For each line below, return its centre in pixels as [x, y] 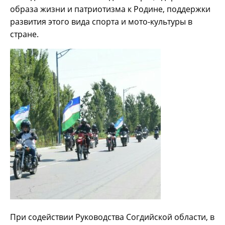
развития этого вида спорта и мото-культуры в [101, 22]
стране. [24, 34]
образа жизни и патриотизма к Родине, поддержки [110, 9]
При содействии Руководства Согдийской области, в [112, 217]
